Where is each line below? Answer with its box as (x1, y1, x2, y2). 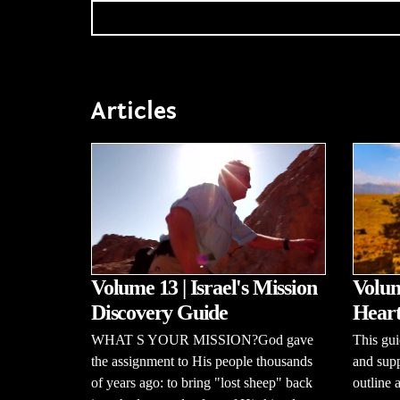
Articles (91, 96, 177, 126)
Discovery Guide (91, 301, 229, 325)
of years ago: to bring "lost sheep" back (91, 375, 312, 391)
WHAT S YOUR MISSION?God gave (91, 332, 313, 348)
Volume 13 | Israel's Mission (91, 276, 317, 300)
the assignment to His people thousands (91, 354, 312, 370)
